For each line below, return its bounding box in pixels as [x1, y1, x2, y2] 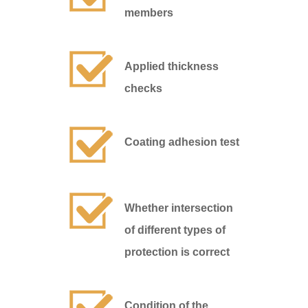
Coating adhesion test [124, 136, 240, 148]
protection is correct [124, 246, 230, 258]
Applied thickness [124, 60, 219, 73]
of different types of [124, 224, 226, 236]
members [124, 7, 174, 19]
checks [124, 82, 163, 95]
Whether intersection [124, 202, 234, 214]
